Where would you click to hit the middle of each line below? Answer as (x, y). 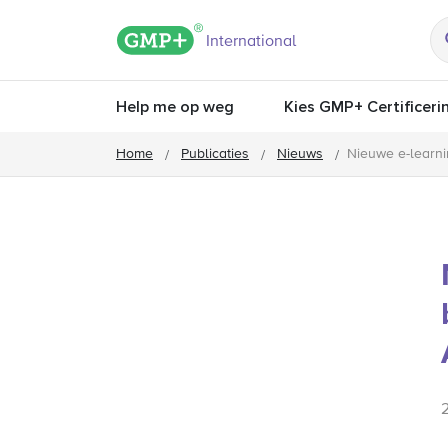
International (251, 42)
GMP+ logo (242, 34)
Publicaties (215, 153)
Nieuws (300, 153)
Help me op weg (175, 107)
